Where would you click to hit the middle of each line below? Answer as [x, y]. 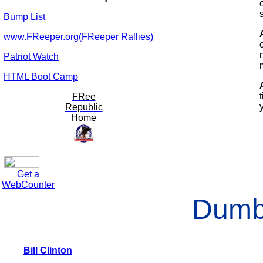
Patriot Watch [31, 57]
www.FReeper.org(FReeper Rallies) [78, 37]
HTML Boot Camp [41, 77]
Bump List [24, 17]
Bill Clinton [48, 250]
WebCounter [28, 185]
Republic [84, 107]
